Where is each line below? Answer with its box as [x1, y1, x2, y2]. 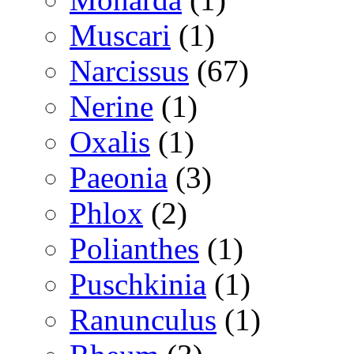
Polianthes [70, 231, 199, 265]
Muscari [70, 17, 171, 52]
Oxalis [70, 124, 150, 159]
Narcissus [70, 53, 189, 88]
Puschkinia [70, 266, 206, 301]
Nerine [70, 88, 153, 123]
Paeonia [70, 160, 168, 194]
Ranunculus [70, 302, 217, 337]
